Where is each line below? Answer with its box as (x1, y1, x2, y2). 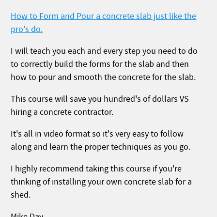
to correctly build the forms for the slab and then (11, 58, 189, 70)
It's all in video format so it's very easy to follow (11, 128, 184, 139)
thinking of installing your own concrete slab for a (11, 176, 192, 187)
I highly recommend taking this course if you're (11, 163, 182, 174)
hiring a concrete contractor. (11, 106, 114, 118)
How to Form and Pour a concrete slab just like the (11, 10, 197, 22)
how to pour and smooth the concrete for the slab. (11, 71, 196, 83)
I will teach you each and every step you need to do (11, 45, 198, 57)
